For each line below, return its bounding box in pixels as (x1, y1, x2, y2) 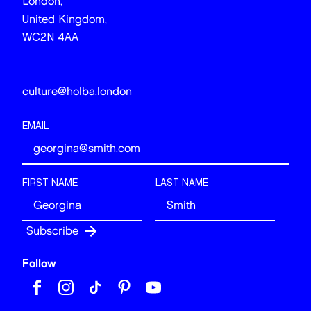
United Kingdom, (22, 12, 107, 26)
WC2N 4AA (22, 31, 78, 44)
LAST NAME (155, 177, 208, 189)
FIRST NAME (22, 177, 78, 189)
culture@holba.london (22, 85, 132, 98)
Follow (22, 257, 56, 270)
